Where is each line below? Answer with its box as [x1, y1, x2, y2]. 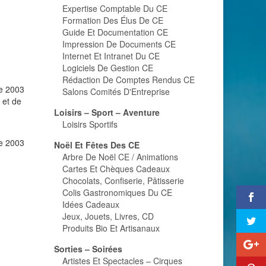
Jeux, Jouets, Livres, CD [62, 210, 154, 222]
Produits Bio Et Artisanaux [62, 222, 160, 234]
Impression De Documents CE [62, 38, 176, 50]
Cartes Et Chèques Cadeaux [62, 163, 170, 175]
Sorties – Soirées [54, 243, 122, 255]
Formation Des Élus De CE [62, 14, 163, 26]
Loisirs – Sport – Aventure [54, 106, 160, 118]
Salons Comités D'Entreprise [62, 85, 170, 97]
